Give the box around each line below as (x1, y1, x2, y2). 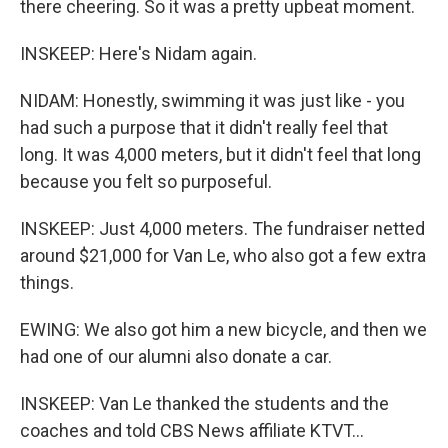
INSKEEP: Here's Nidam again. (20, 43, 257, 64)
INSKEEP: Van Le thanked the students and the (20, 393, 389, 414)
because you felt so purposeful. (20, 171, 272, 192)
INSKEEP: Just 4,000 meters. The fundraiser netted (20, 218, 425, 239)
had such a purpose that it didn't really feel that (20, 117, 388, 138)
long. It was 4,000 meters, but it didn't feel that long (20, 144, 421, 165)
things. (20, 272, 74, 293)
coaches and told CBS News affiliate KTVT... (20, 420, 364, 441)
